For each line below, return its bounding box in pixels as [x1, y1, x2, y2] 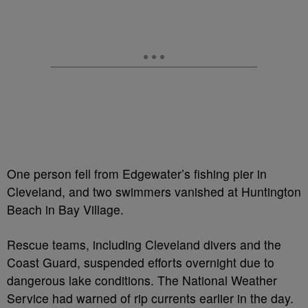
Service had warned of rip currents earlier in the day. [7, 289, 294, 307]
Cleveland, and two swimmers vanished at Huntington [7, 183, 301, 200]
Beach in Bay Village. [7, 201, 124, 218]
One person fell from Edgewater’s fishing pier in [7, 165, 267, 182]
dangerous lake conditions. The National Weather [7, 272, 277, 289]
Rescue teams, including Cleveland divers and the [7, 236, 281, 253]
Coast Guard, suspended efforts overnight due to [7, 254, 274, 271]
